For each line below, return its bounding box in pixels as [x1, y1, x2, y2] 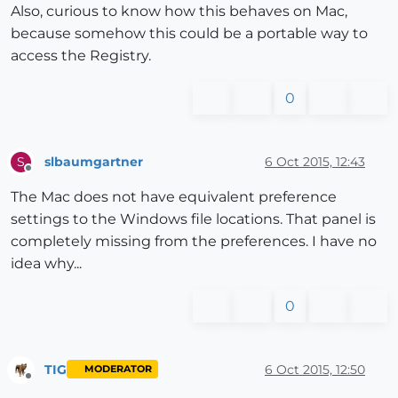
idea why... [11, 255, 82, 273]
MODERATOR [84, 363, 152, 376]
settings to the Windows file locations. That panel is [11, 211, 376, 228]
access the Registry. [11, 47, 151, 65]
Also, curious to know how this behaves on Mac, [11, 3, 347, 20]
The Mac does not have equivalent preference [11, 188, 337, 206]
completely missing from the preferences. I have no [11, 233, 377, 251]
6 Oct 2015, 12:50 [265, 361, 365, 378]
